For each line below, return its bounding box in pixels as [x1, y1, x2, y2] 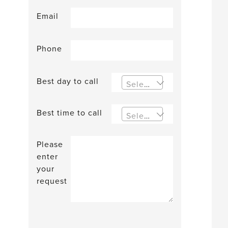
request [36, 176, 67, 186]
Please [36, 139, 63, 150]
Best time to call [36, 108, 102, 118]
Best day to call [36, 76, 99, 87]
